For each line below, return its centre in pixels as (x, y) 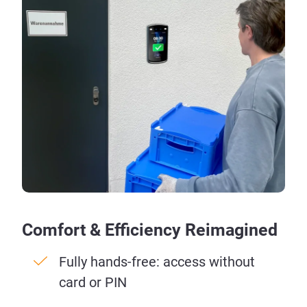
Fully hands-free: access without (157, 262)
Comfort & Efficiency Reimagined (150, 230)
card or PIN (93, 283)
